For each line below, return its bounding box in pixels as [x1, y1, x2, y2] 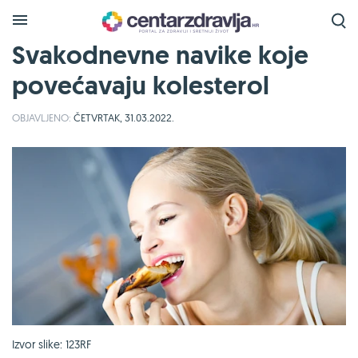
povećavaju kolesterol [12, 69, 269, 102]
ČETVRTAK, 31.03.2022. [71, 111, 174, 124]
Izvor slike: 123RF [12, 336, 92, 352]
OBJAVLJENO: [12, 111, 71, 124]
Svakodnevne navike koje [12, 38, 308, 72]
